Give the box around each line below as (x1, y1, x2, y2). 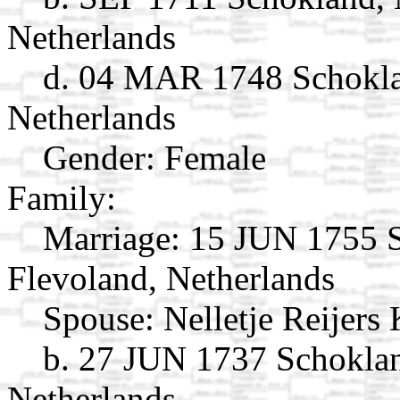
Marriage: (43, 218, 180, 257)
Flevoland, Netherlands (7, 258, 335, 297)
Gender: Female (43, 137, 266, 177)
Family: (7, 178, 116, 217)
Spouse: (43, 298, 154, 337)
